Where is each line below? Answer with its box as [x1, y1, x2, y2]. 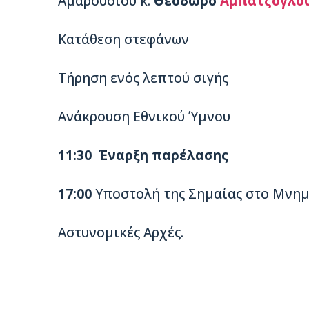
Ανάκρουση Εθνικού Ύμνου [58, 107, 230, 126]
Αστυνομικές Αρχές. [58, 223, 183, 241]
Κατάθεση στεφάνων [58, 30, 189, 48]
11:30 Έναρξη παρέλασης [58, 146, 228, 164]
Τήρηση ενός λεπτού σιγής [58, 68, 228, 87]
